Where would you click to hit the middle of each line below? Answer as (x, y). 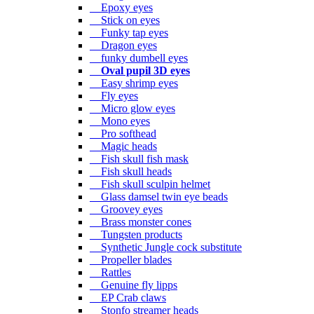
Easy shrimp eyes (134, 83)
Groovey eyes (126, 209)
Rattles (110, 272)
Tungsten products (136, 234)
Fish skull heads (131, 171)
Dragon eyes (123, 45)
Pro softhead (123, 133)
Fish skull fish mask (139, 158)
